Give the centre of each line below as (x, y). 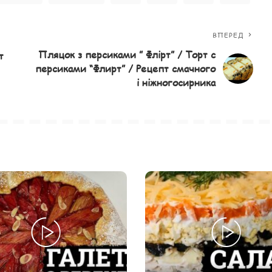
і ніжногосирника (176, 83)
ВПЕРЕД (228, 35)
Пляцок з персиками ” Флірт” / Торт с (127, 55)
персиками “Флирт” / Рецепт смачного (126, 69)
